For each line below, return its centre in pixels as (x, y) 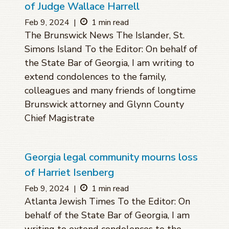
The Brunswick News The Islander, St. (105, 36)
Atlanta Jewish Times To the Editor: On (107, 202)
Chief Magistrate (60, 118)
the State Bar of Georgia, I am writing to (109, 63)
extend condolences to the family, (95, 77)
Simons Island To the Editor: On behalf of (111, 49)
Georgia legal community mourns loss (111, 157)
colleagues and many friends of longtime (110, 91)
